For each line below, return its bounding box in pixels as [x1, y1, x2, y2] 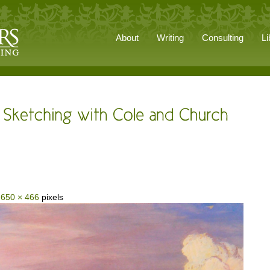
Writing [157, 33, 184, 43]
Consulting [202, 33, 243, 43]
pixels [39, 192, 63, 202]
